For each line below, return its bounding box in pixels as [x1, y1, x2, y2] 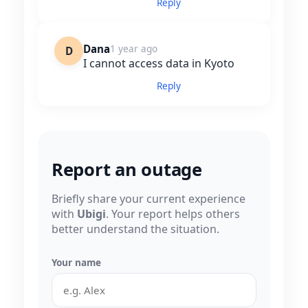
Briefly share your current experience [52, 191, 245, 207]
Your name [52, 256, 101, 269]
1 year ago [110, 42, 157, 56]
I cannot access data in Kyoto [83, 56, 234, 71]
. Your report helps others [106, 206, 240, 222]
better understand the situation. [52, 221, 219, 237]
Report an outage [52, 157, 202, 182]
